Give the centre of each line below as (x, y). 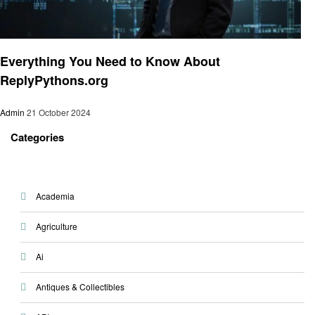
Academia (55, 195)
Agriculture (56, 226)
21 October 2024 (59, 112)
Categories (37, 137)
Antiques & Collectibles (80, 286)
